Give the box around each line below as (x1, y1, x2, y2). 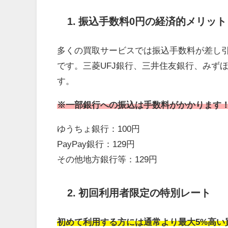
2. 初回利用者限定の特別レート (67, 187, 211, 198)
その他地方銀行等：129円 (57, 155, 157, 164)
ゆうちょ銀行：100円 (57, 124, 140, 133)
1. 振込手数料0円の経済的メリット (67, 16, 227, 26)
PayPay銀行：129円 (57, 139, 135, 149)
